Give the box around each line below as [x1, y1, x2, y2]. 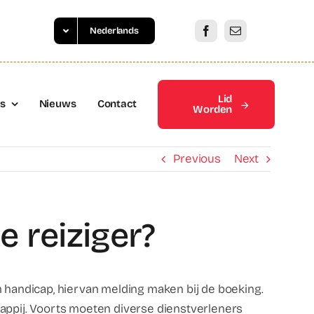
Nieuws [39, 97, 76, 110]
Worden [193, 103, 233, 116]
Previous [173, 151, 221, 166]
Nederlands [90, 25, 139, 36]
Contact [97, 97, 137, 110]
